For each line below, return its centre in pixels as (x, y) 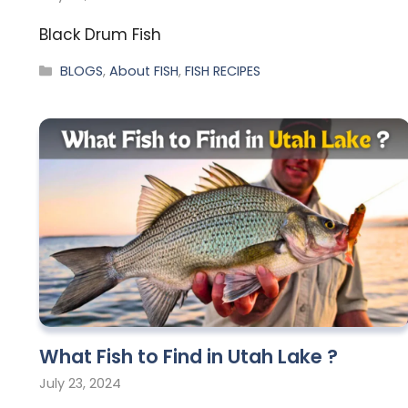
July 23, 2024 (80, 384)
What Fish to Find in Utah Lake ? (189, 357)
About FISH (144, 71)
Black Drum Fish (100, 34)
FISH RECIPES (223, 71)
